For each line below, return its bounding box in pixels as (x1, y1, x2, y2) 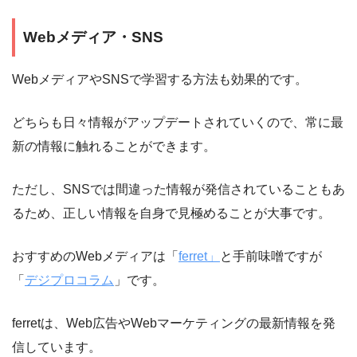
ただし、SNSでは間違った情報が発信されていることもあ (12, 182, 345, 196)
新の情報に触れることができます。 (12, 139, 216, 153)
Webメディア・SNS (23, 29, 163, 46)
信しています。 (12, 339, 101, 354)
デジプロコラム (25, 273, 114, 287)
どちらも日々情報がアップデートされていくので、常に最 (12, 115, 343, 129)
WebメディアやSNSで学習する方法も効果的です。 (12, 72, 308, 86)
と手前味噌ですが (220, 249, 322, 263)
